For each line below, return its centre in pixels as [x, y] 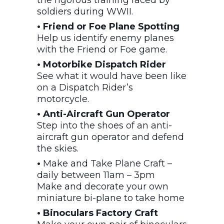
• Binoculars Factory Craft [97, 213]
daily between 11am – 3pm [96, 175]
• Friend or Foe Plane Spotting [108, 26]
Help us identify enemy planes [105, 38]
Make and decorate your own [103, 186]
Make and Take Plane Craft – [107, 163]
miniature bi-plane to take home [111, 198]
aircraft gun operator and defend [110, 137]
